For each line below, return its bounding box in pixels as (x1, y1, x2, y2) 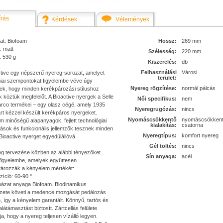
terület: (158, 75, 177, 81)
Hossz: (158, 38, 177, 44)
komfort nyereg (182, 132, 219, 138)
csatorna (182, 122, 203, 128)
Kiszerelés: (148, 59, 177, 65)
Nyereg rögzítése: (130, 85, 177, 91)
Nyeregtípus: (143, 132, 177, 138)
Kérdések (51, 16, 77, 23)
